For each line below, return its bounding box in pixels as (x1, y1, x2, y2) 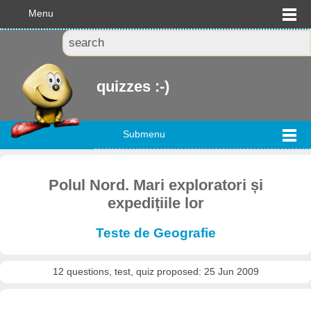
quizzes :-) (96, 78, 170, 96)
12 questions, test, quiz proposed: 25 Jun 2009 (52, 267, 259, 278)
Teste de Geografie (95, 226, 216, 241)
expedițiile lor (107, 194, 204, 212)
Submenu (122, 129, 165, 140)
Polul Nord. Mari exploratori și (48, 176, 263, 194)
